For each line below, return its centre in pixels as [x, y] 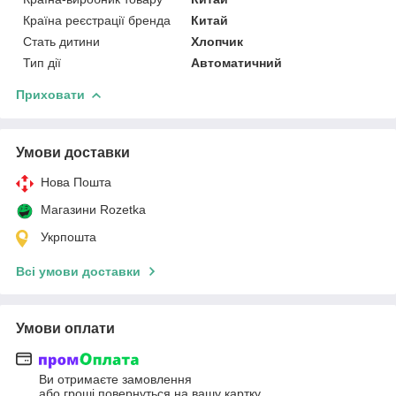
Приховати [50, 94]
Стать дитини [61, 41]
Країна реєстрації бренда [97, 20]
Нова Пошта [76, 182]
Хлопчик [217, 41]
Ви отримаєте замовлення [115, 380]
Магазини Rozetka [93, 209]
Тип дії [42, 62]
